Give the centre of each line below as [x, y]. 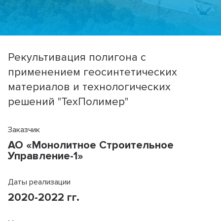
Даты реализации [39, 182]
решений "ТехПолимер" [68, 102]
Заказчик [24, 130]
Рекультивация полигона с [77, 57]
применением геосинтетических [92, 72]
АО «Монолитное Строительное [91, 145]
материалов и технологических [89, 87]
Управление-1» [46, 156]
